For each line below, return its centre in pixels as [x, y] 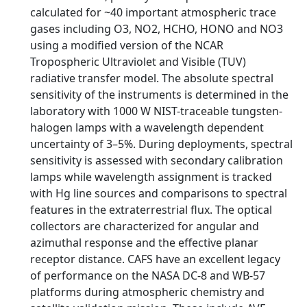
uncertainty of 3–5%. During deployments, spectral [161, 144]
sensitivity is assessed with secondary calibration [157, 160]
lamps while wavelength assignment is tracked [151, 177]
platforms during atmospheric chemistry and [147, 292]
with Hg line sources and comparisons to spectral [159, 193]
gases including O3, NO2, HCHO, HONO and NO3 [157, 29]
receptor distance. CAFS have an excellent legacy [155, 259]
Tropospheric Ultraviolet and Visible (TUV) [138, 62]
